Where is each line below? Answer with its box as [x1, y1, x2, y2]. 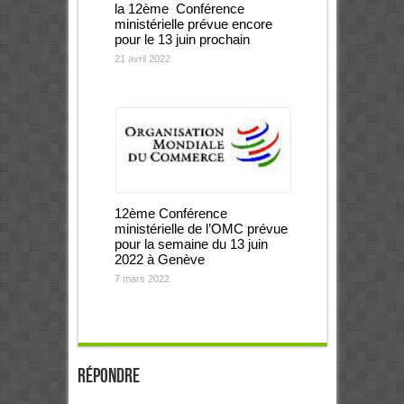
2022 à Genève [114, 252, 205, 268]
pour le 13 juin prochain [114, 32, 250, 48]
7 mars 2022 [114, 273, 170, 285]
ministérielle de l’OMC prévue [114, 221, 288, 237]
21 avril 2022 [114, 53, 170, 65]
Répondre [77, 364, 140, 390]
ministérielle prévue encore [114, 16, 272, 32]
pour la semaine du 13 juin [114, 236, 268, 252]
